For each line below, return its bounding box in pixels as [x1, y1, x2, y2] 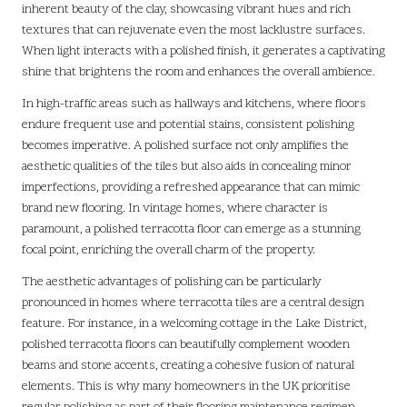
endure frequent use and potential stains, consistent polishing [22, 116, 354, 134]
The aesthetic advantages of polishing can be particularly [22, 273, 322, 292]
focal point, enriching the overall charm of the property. [22, 242, 315, 260]
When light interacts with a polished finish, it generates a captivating [22, 43, 385, 61]
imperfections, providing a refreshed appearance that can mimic [22, 179, 360, 197]
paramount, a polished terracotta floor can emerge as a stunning [22, 221, 361, 239]
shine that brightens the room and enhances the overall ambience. [22, 64, 375, 82]
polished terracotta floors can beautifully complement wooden [22, 336, 350, 354]
